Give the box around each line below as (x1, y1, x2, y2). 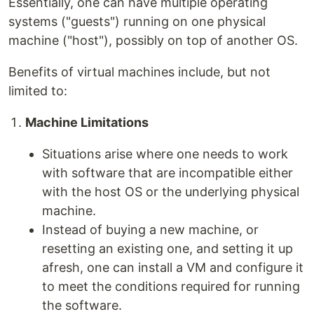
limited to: (8, 83, 67, 98)
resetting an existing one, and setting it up (42, 240, 293, 256)
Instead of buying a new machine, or (42, 221, 259, 237)
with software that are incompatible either (42, 165, 293, 180)
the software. (42, 297, 122, 313)
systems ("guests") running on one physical (8, 13, 266, 29)
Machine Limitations (25, 114, 149, 130)
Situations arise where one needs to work (42, 146, 288, 161)
